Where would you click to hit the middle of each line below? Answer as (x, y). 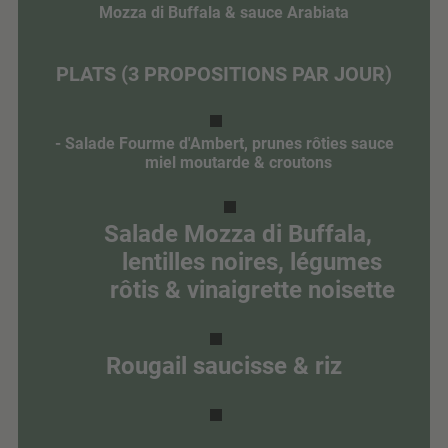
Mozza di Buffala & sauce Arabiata (224, 12)
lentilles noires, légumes (252, 261)
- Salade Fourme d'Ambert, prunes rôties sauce (224, 143)
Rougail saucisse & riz (224, 365)
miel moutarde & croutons (238, 162)
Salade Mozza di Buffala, (238, 233)
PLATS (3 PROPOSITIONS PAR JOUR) (224, 73)
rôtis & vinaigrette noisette (252, 289)
